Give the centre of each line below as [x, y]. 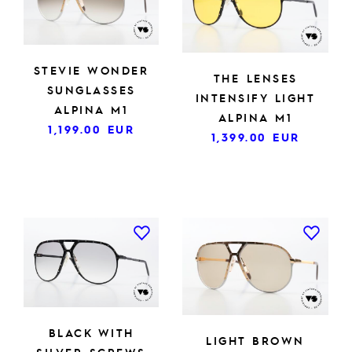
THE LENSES [255, 77]
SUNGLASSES [91, 90]
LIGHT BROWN [255, 340]
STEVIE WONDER [91, 70]
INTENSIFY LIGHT [255, 97]
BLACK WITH [91, 333]
